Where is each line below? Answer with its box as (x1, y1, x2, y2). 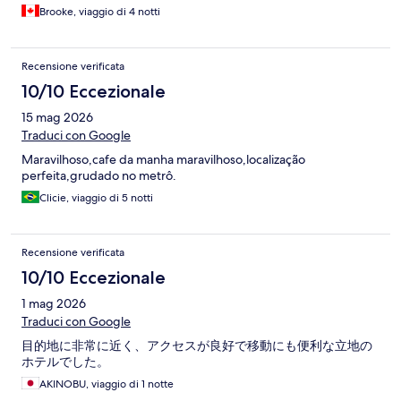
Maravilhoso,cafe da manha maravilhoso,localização (21, 151, 305, 168)
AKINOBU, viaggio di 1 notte (39, 377, 174, 392)
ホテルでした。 (21, 354, 109, 371)
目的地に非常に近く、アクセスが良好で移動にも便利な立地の (21, 337, 372, 354)
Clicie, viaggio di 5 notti (39, 191, 153, 206)
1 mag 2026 (21, 295, 86, 312)
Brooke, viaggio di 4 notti (39, 4, 160, 20)
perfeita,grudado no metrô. (21, 167, 176, 184)
